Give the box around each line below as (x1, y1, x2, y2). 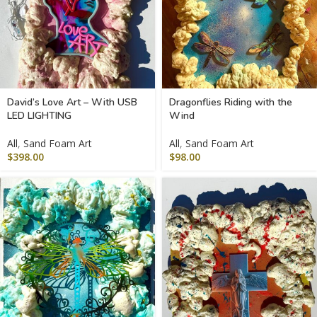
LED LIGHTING (7, 109, 71, 122)
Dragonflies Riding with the (169, 96, 292, 109)
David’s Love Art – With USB (7, 96, 137, 109)
